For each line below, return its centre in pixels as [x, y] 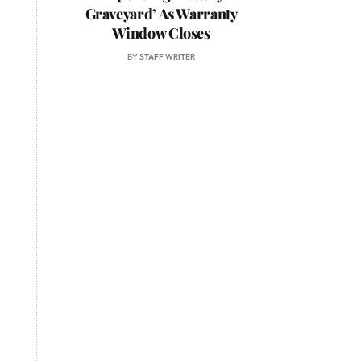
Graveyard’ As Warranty [161, 14]
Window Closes [161, 33]
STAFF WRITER [168, 57]
